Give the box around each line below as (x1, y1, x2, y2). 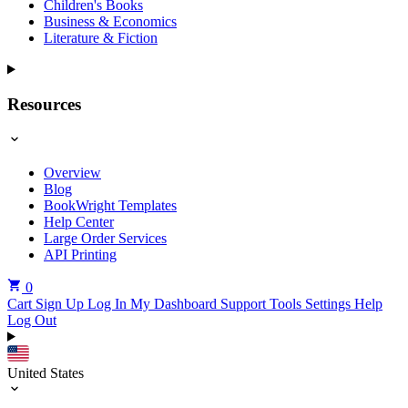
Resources (7, 95, 81, 115)
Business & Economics (44, 14, 177, 30)
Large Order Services (44, 229, 167, 246)
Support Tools (220, 295, 305, 311)
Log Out (7, 311, 56, 328)
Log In (87, 295, 130, 311)
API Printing (44, 246, 117, 262)
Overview (44, 164, 101, 180)
